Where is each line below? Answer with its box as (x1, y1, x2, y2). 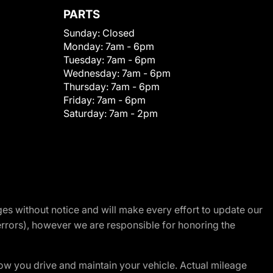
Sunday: (63, 27, 102, 39)
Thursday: (63, 80, 111, 93)
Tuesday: (63, 54, 107, 66)
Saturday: (63, 107, 109, 119)
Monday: (63, 40, 105, 52)
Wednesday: (63, 67, 122, 79)
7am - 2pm (109, 107, 158, 119)
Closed (102, 27, 135, 39)
